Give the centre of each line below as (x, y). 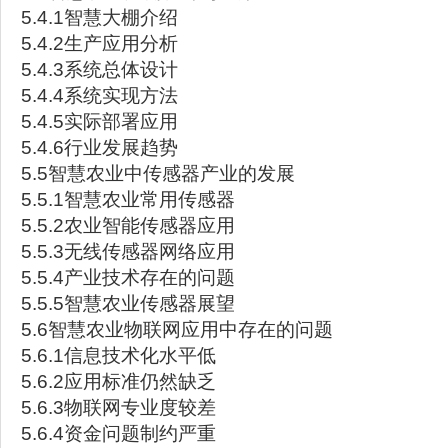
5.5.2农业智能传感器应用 (128, 225)
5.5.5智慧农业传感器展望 (128, 303)
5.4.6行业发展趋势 (99, 147)
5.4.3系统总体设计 (99, 69)
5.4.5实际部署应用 (99, 121)
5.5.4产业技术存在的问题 (128, 277)
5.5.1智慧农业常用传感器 (128, 199)
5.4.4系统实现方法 (99, 95)
